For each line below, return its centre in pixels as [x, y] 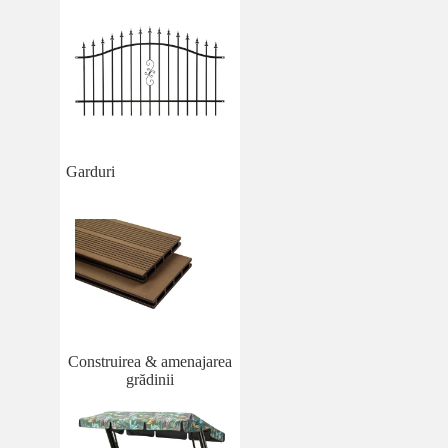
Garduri [90, 172]
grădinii [150, 380]
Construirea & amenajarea [150, 362]
